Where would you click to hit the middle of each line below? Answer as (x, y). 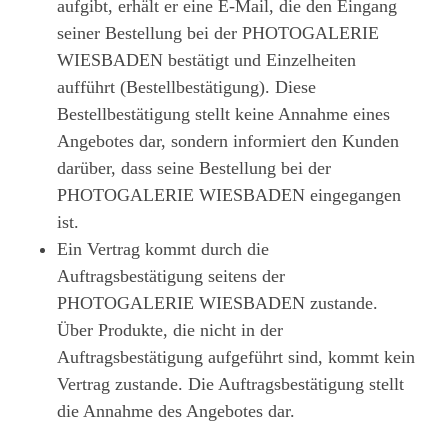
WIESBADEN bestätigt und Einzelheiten (206, 59)
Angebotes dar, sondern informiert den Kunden (228, 140)
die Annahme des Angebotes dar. (176, 410)
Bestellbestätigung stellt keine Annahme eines (223, 113)
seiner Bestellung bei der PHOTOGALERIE (218, 32)
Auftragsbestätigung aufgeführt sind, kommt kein (236, 356)
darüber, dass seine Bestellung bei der (194, 167)
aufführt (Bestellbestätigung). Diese (186, 86)
